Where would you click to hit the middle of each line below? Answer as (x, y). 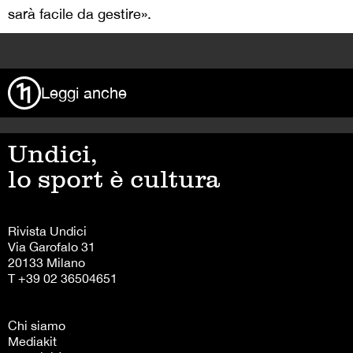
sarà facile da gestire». (80, 14)
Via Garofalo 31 (52, 247)
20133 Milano (46, 262)
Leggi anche (84, 93)
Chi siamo (37, 325)
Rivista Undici (47, 231)
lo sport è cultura (114, 179)
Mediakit (32, 341)
